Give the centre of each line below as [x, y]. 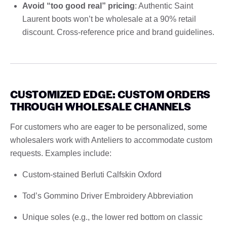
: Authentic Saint [164, 6]
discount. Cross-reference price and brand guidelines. [118, 32]
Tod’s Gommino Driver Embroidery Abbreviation [108, 196]
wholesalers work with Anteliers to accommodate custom [111, 140]
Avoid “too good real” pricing [79, 6]
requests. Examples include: [61, 153]
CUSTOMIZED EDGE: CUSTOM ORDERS [110, 94]
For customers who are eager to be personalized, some [109, 127]
